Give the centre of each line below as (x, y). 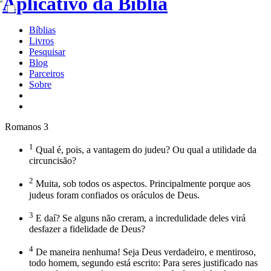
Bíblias (42, 30)
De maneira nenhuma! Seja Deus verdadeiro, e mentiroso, (145, 252)
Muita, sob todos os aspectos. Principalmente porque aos (142, 184)
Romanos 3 (27, 127)
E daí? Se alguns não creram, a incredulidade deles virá (139, 218)
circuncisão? (53, 161)
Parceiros (47, 73)
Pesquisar (47, 52)
